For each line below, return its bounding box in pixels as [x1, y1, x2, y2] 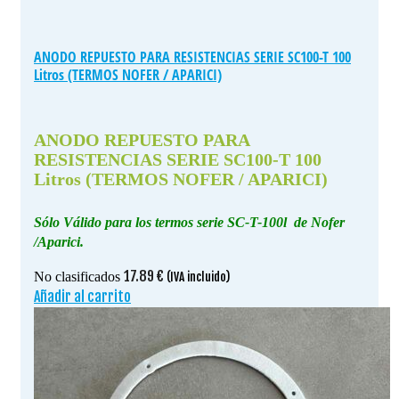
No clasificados [34, 268, 120, 284]
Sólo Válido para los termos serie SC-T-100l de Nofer [34, 214, 345, 230]
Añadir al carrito [34, 287, 131, 305]
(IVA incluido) [167, 269, 230, 284]
